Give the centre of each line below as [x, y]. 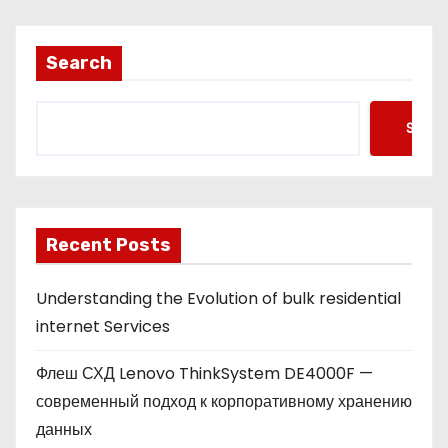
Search [79, 62]
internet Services [103, 326]
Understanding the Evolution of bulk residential [218, 298]
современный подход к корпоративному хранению [224, 401]
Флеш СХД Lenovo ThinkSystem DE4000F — [204, 373]
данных [64, 429]
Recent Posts [108, 244]
